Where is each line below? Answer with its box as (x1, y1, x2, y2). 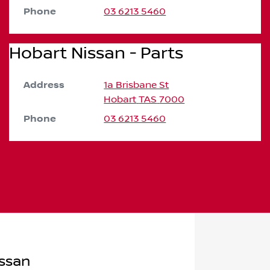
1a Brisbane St (104, 79, 169, 90)
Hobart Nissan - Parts (9, 43, 183, 63)
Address (24, 79, 64, 91)
